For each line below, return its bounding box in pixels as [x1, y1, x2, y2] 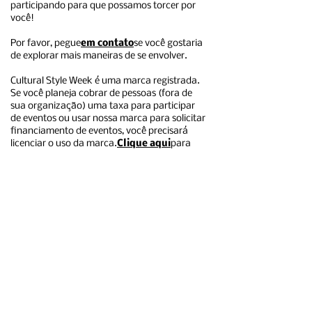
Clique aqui [117, 139, 171, 149]
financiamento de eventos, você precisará [10, 126, 188, 136]
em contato [81, 38, 134, 49]
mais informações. [10, 151, 91, 162]
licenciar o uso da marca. [10, 139, 117, 149]
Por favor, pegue [10, 38, 81, 49]
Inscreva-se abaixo [72, 193, 150, 203]
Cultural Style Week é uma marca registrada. [10, 76, 200, 86]
